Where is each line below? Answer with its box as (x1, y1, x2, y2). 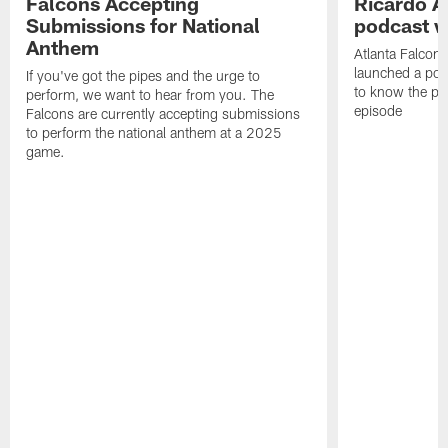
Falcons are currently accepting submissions (26, 105, 301, 123)
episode (353, 102, 402, 120)
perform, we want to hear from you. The (26, 86, 275, 104)
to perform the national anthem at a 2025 (26, 124, 283, 142)
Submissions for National (26, 13, 261, 38)
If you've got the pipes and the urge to (26, 67, 261, 85)
